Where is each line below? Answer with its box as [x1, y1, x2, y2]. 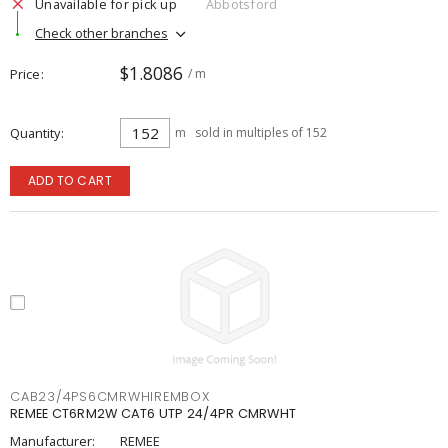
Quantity [10, 124, 60, 142]
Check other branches [35, 23, 168, 42]
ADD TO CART [27, 172, 113, 189]
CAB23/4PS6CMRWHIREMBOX [10, 388, 210, 405]
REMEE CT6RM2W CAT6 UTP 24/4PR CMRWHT [10, 405, 296, 422]
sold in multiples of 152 [195, 124, 327, 141]
